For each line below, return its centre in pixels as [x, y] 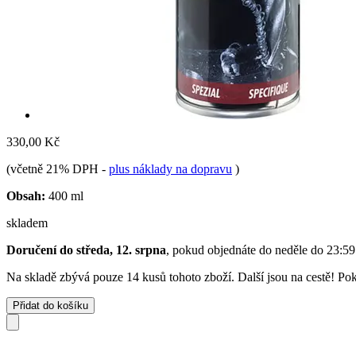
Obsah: [26, 195]
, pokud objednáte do [221, 250]
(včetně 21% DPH [54, 168]
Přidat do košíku [50, 305]
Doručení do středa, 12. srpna [86, 250]
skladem [27, 222]
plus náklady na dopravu [170, 168]
